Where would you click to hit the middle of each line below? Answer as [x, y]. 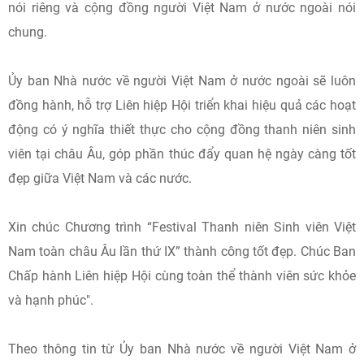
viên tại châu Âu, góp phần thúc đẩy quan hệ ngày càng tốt [182, 154]
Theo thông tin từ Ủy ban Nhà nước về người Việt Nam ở [182, 349]
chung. [28, 32]
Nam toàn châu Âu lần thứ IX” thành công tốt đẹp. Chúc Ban [182, 251]
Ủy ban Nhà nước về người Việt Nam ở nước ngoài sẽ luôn [182, 81]
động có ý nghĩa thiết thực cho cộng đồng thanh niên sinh [182, 130]
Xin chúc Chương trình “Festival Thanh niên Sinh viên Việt [182, 227]
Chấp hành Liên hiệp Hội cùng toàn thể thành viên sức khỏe [182, 276]
